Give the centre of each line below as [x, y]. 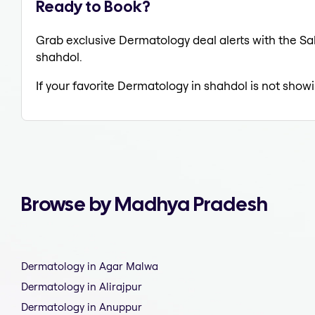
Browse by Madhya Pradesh [144, 204]
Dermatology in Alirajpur [82, 287]
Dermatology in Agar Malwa [90, 266]
